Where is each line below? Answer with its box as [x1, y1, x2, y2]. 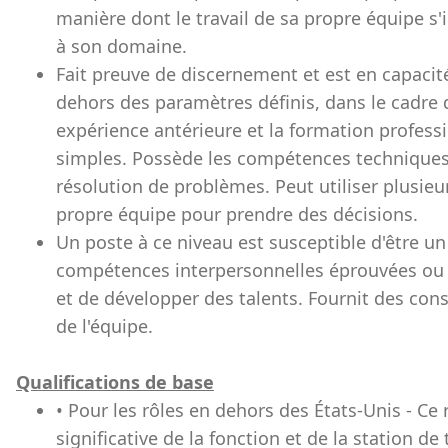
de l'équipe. [56, 314, 153, 338]
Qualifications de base [16, 370, 214, 394]
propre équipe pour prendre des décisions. [56, 202, 418, 226]
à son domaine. [56, 34, 187, 58]
